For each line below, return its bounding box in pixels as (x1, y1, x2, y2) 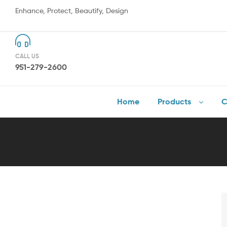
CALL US (15, 52, 39, 60)
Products (157, 96, 191, 107)
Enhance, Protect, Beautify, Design (15, 6, 128, 15)
